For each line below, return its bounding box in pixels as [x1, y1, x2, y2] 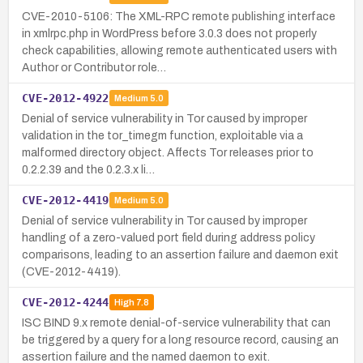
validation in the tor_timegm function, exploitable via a [22, 129, 303, 142]
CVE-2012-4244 [22, 295, 109, 309]
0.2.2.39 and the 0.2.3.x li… [22, 163, 155, 176]
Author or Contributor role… [22, 61, 166, 74]
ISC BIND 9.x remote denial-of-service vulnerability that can [22, 316, 331, 329]
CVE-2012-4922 [22, 91, 109, 105]
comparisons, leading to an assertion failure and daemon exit [22, 248, 339, 261]
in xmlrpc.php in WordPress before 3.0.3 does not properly [22, 27, 317, 40]
